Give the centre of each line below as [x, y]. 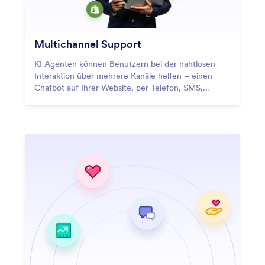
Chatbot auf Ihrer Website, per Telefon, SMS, [119, 87]
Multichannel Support [88, 44]
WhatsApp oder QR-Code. [84, 99]
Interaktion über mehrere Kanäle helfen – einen [123, 75]
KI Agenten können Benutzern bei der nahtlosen [125, 64]
